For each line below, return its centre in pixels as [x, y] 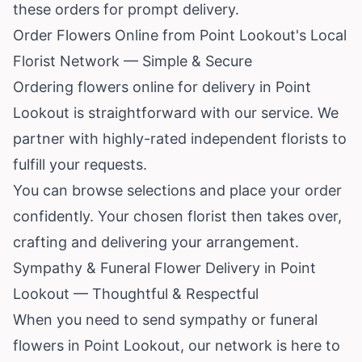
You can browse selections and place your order [177, 190]
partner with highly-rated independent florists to [180, 138]
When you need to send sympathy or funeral [165, 319]
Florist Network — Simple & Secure [133, 61]
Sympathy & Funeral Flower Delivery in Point [164, 267]
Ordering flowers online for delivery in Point [162, 86]
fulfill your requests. [80, 164]
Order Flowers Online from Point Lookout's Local [180, 35]
